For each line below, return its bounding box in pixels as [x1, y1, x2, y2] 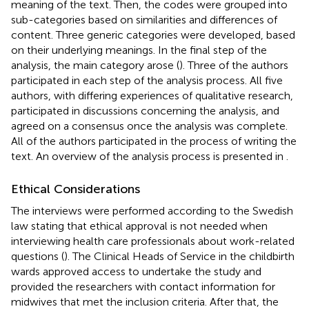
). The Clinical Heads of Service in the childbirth [64, 249, 295, 263]
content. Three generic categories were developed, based [11, 28, 295, 41]
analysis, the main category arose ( [11, 58, 179, 72]
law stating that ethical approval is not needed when [11, 219, 268, 232]
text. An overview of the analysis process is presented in [11, 149, 286, 163]
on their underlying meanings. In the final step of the [11, 43, 267, 57]
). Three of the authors [179, 58, 288, 72]
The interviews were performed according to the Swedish [11, 203, 293, 217]
